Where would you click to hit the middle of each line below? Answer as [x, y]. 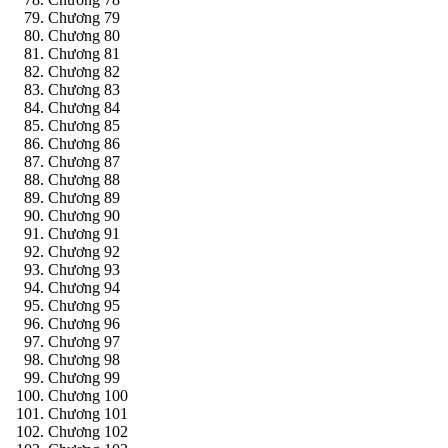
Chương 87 [84, 162]
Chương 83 [84, 90]
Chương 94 [84, 288]
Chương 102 [88, 432]
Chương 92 [84, 252]
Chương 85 [84, 126]
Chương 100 [88, 396]
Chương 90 [84, 216]
